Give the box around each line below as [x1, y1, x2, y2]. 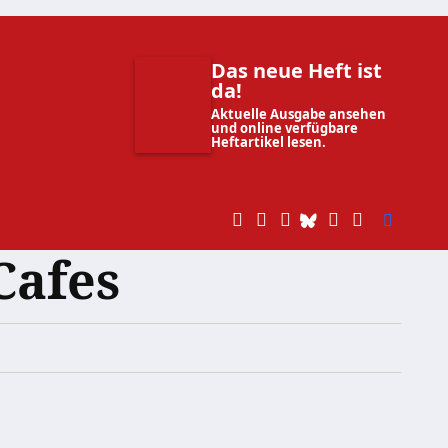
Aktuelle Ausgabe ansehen [211, 105, 386, 123]
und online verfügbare [211, 119, 358, 137]
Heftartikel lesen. [211, 133, 326, 151]
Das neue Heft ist [211, 57, 382, 84]
